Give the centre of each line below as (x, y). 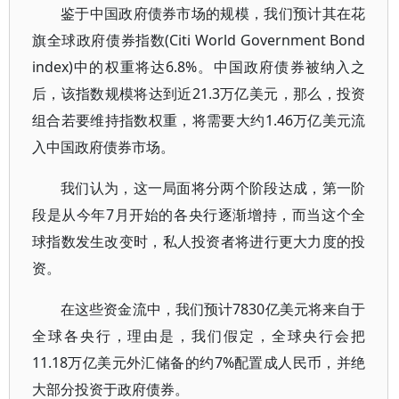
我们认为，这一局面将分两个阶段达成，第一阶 (213, 188)
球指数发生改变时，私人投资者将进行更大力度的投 (199, 241)
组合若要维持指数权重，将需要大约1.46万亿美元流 (199, 120)
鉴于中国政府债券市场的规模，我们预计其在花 (213, 13)
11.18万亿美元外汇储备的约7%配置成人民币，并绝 (199, 362)
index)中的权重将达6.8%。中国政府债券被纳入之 (199, 67)
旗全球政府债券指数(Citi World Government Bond (199, 40)
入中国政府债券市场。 (103, 147)
